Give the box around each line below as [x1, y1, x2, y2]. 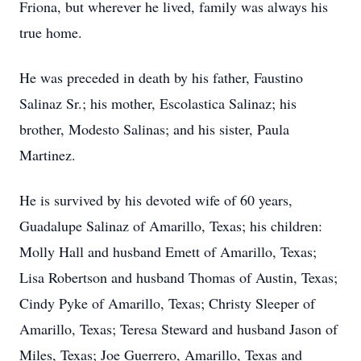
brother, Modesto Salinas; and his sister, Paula [19, 119, 289, 139]
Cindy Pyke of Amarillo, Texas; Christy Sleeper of [19, 293, 315, 313]
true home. [19, 23, 82, 42]
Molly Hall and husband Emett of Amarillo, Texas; [19, 242, 317, 261]
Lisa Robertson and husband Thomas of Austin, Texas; [19, 268, 338, 287]
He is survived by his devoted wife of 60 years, [19, 190, 293, 210]
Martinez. [19, 145, 76, 164]
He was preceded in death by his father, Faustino [19, 68, 303, 87]
